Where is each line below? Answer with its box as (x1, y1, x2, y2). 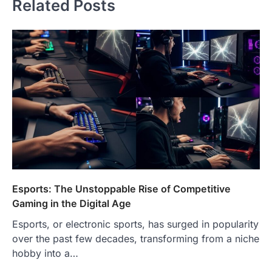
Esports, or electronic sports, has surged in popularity (12, 217, 259, 230)
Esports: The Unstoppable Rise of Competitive (12, 182, 231, 195)
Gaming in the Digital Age (12, 197, 131, 209)
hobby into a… (12, 246, 78, 259)
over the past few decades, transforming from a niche (12, 232, 259, 245)
